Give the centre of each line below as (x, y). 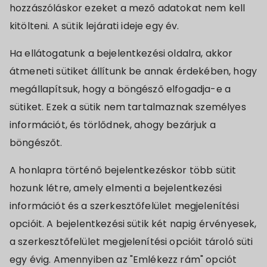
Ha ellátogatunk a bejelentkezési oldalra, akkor (121, 53)
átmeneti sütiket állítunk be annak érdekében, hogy (133, 71)
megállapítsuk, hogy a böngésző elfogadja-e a (120, 89)
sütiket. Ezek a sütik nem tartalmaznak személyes (128, 107)
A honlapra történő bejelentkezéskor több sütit (123, 170)
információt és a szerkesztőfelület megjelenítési (124, 206)
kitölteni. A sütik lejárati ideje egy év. (94, 26)
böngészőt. (36, 143)
